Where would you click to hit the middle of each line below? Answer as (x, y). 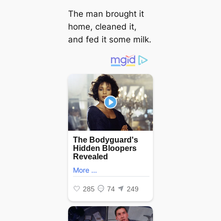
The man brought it (106, 14)
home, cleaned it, (102, 26)
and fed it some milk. (110, 39)
